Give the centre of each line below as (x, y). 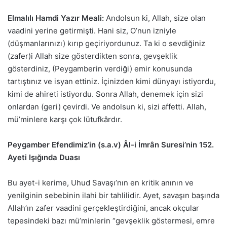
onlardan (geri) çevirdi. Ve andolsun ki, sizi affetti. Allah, (107, 107)
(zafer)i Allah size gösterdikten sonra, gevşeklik (92, 56)
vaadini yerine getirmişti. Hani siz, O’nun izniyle (92, 31)
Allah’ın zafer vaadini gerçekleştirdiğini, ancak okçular (103, 208)
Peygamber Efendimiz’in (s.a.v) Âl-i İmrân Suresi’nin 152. (111, 145)
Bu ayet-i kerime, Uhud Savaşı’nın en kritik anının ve (101, 183)
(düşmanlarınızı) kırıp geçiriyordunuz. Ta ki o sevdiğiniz (106, 44)
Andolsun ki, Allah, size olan (155, 18)
